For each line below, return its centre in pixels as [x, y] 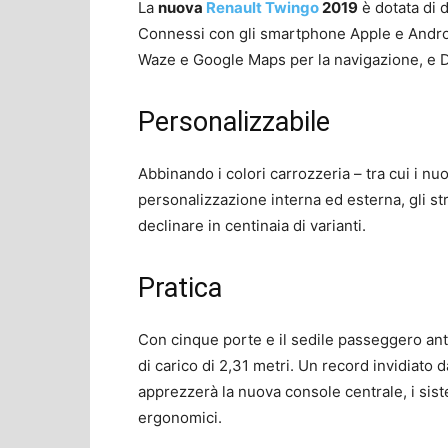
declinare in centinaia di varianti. [252, 225]
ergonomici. [180, 417]
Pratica [180, 287]
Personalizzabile [234, 121]
